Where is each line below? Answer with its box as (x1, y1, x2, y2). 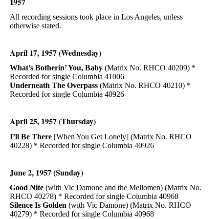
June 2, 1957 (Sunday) (10, 166, 83, 178)
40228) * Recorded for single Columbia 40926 (10, 141, 156, 150)
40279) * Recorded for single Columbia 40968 (10, 209, 156, 218)
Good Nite (10, 183, 44, 192)
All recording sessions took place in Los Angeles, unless (10, 13, 183, 22)
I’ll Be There (10, 132, 54, 141)
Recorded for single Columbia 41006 (10, 72, 124, 81)
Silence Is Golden (10, 200, 66, 209)
